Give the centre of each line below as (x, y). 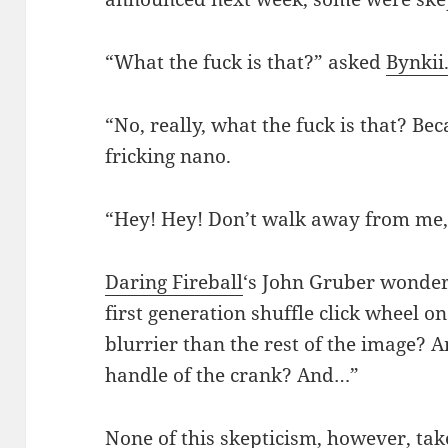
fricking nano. (168, 156)
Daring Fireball (174, 281)
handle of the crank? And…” (232, 374)
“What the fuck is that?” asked (246, 62)
